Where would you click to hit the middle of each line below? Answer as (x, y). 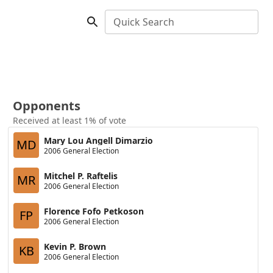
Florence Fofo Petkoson (94, 211)
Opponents (47, 106)
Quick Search (144, 22)
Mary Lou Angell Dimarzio (99, 140)
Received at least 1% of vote (70, 120)
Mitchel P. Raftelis (81, 175)
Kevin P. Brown (75, 246)
